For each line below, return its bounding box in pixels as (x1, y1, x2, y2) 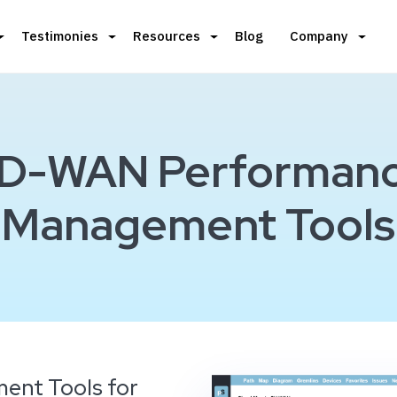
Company (290, 27, 348, 44)
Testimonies (21, 27, 98, 44)
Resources (133, 27, 200, 44)
